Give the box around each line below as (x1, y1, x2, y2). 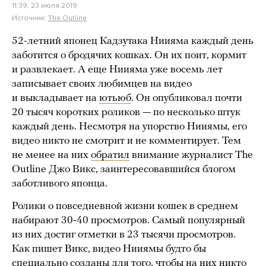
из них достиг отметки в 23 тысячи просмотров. (12, 229, 236, 240)
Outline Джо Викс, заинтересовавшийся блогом (12, 163, 236, 175)
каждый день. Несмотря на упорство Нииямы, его (12, 121, 247, 132)
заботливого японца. (12, 178, 107, 189)
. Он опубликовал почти (131, 92, 242, 104)
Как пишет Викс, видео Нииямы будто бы (12, 243, 206, 255)
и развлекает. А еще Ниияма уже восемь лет (12, 64, 223, 75)
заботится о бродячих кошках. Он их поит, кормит (12, 49, 246, 61)
